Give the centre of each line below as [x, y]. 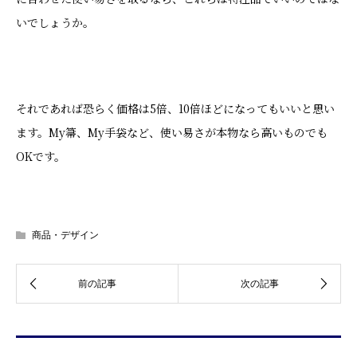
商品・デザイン [65, 235]
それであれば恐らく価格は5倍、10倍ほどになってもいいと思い [175, 108]
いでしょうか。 [55, 22]
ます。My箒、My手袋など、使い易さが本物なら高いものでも [172, 132]
